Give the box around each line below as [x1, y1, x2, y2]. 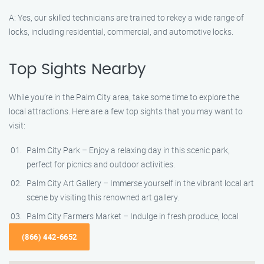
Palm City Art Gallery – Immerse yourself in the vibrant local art [27, 177, 254, 189]
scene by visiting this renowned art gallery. [27, 192, 179, 203]
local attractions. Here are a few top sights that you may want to [9, 105, 243, 117]
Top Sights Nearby [9, 62, 146, 77]
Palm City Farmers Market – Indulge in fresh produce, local [27, 210, 239, 222]
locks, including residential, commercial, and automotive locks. [9, 26, 233, 37]
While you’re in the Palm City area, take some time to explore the [9, 91, 239, 103]
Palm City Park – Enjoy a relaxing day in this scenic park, [27, 144, 230, 156]
